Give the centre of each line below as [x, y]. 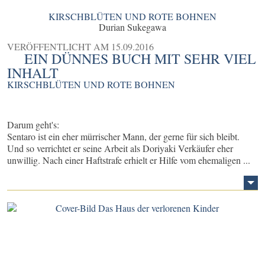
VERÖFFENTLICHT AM [59, 47]
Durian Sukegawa [132, 27]
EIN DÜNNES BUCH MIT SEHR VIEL [140, 59]
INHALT [33, 73]
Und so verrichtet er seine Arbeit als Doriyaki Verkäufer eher [120, 148]
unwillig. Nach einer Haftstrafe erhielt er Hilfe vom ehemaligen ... [129, 160]
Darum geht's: [33, 125]
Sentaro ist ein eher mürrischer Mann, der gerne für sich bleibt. [123, 137]
